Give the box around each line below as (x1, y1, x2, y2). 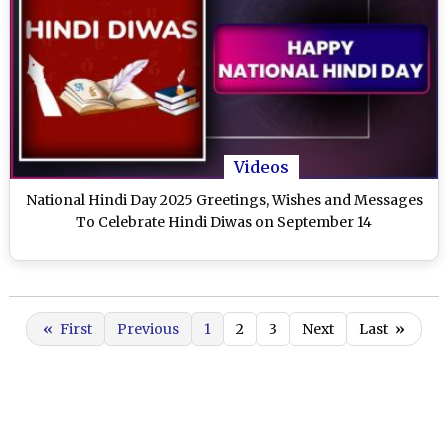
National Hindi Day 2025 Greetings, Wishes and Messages (25, 191, 423, 210)
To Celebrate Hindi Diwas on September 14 (76, 213, 372, 232)
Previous (117, 320, 179, 339)
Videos (234, 157, 289, 178)
